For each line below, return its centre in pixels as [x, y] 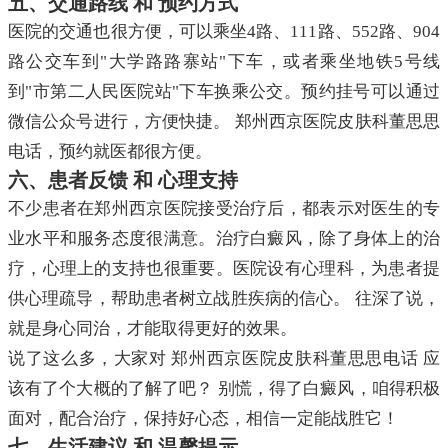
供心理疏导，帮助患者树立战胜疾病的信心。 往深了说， [224, 299]
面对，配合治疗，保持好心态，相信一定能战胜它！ [203, 419]
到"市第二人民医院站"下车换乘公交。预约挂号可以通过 [224, 92]
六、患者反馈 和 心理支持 [123, 180]
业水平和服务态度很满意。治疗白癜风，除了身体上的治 [224, 239]
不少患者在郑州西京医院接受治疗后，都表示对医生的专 [224, 209]
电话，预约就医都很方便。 [110, 152]
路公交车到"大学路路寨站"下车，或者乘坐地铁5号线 [224, 62]
